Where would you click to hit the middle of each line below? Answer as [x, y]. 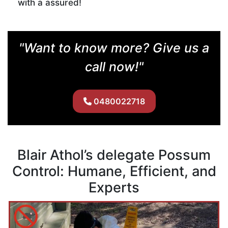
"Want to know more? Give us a [114, 48]
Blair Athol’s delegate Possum [114, 155]
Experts [114, 187]
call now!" [114, 66]
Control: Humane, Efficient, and [114, 171]
